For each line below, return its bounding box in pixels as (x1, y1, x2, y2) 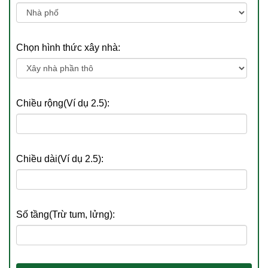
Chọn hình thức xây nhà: (16, 42, 120, 53)
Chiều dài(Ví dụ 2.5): (16, 153, 103, 164)
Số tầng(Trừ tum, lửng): (16, 209, 115, 220)
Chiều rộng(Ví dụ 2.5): (16, 98, 109, 108)
